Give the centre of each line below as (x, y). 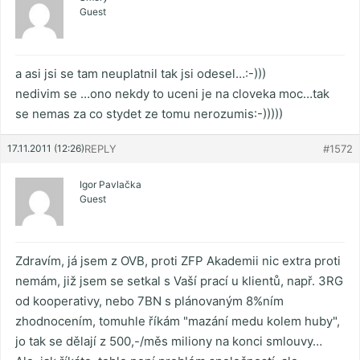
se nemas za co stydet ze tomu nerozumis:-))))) (149, 114)
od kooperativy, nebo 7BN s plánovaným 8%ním (149, 301)
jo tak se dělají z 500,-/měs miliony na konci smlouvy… (169, 342)
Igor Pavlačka (110, 185)
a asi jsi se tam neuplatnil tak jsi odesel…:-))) (141, 74)
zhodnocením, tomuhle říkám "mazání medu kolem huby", (178, 321)
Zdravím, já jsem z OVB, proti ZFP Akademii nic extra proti (178, 261)
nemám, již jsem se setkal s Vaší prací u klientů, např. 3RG (179, 281)
